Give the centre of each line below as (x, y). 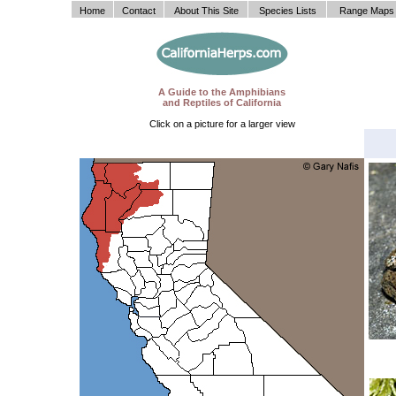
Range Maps (367, 11)
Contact (139, 11)
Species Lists (287, 11)
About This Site (206, 11)
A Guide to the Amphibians (222, 92)
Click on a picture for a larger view (222, 124)
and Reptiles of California (222, 103)
